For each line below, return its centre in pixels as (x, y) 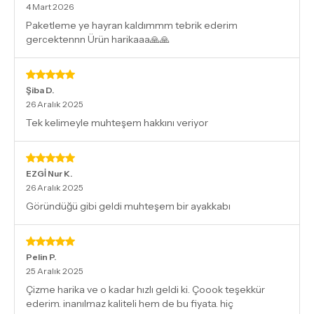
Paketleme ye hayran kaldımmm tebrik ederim (132, 25)
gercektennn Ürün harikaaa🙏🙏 (98, 39)
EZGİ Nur (45, 173)
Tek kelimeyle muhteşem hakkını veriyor (117, 122)
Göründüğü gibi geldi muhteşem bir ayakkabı (128, 206)
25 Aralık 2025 (55, 271)
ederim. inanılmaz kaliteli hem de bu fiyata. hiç (130, 303)
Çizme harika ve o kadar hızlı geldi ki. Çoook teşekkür (145, 289)
